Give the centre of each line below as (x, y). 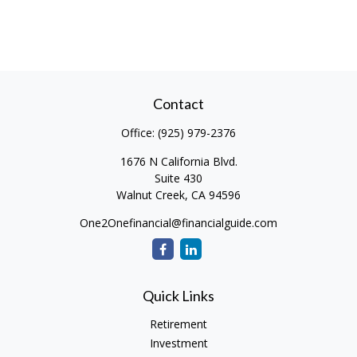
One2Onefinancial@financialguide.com (178, 223)
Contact (178, 104)
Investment (178, 343)
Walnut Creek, (152, 195)
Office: (139, 133)
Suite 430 (178, 178)
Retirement (178, 324)
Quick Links (178, 296)
